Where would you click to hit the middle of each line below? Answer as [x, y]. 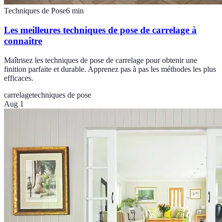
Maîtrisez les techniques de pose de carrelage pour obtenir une [101, 60]
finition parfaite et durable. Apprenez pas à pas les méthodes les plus [110, 69]
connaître [23, 41]
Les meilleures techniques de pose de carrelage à [100, 30]
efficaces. [19, 78]
